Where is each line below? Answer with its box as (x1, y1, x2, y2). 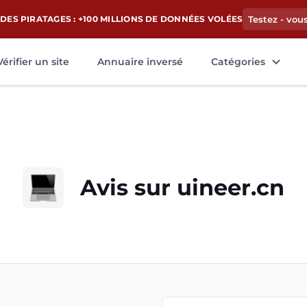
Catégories (211, 56, 265, 68)
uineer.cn (177, 174, 284, 201)
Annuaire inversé (97, 56, 183, 68)
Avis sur (80, 174, 177, 201)
